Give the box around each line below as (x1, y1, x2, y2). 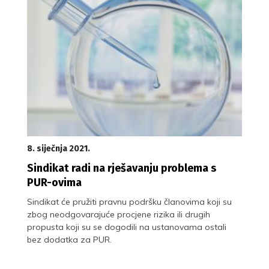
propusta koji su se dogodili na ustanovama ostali (27, 221, 226, 232)
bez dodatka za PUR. (27, 234, 112, 245)
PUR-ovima (27, 175, 82, 189)
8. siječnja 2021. (27, 143, 90, 154)
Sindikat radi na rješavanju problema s (27, 161, 216, 175)
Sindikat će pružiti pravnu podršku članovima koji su (27, 196, 232, 207)
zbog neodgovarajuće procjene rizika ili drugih (27, 208, 210, 220)
